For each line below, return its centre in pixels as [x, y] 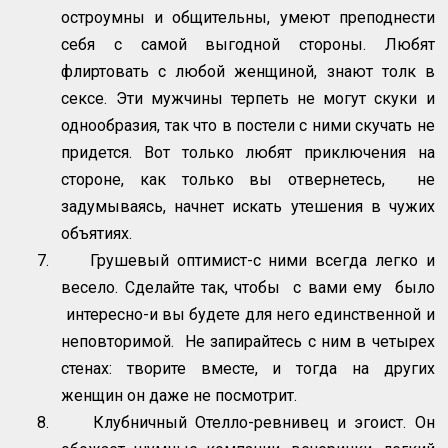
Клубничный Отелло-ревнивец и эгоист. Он [263, 423]
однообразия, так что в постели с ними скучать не [248, 126]
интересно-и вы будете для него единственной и [248, 315]
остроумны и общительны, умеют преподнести [248, 18]
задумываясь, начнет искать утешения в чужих [248, 207]
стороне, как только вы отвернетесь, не [248, 180]
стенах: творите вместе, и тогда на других [248, 369]
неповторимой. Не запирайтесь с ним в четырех [248, 342]
